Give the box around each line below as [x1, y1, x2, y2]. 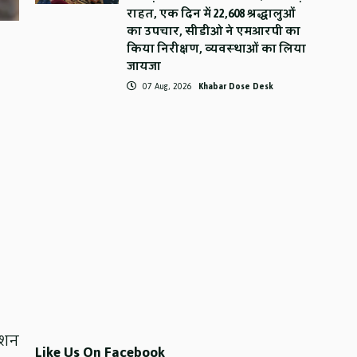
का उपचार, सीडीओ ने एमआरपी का [127, 21, 301, 42]
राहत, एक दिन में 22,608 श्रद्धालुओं [127, 3, 296, 25]
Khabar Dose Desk [198, 78, 274, 95]
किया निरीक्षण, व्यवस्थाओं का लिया [127, 38, 307, 60]
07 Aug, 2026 [140, 78, 195, 95]
